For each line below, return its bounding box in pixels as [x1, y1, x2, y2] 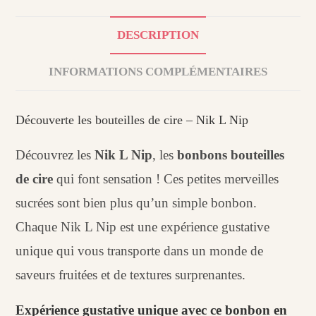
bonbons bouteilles [177, 147, 285, 162]
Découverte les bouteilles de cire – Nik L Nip [16, 112, 249, 127]
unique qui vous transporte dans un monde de [16, 243, 264, 258]
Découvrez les [16, 147, 95, 162]
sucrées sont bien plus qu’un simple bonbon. [16, 195, 257, 210]
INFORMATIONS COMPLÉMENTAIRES [49, 65, 267, 78]
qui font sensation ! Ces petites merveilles [53, 171, 279, 186]
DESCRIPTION [117, 28, 199, 42]
